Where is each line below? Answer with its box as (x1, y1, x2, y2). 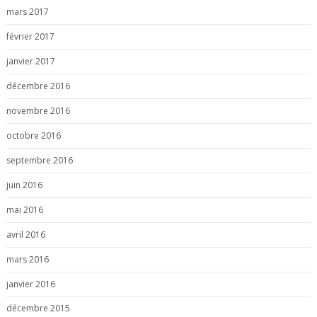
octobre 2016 (6, 129, 61, 142)
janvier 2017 (6, 54, 55, 67)
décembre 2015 (6, 302, 70, 315)
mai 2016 (6, 203, 43, 216)
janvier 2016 (6, 277, 55, 290)
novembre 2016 (6, 104, 70, 117)
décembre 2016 (6, 79, 70, 92)
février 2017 (6, 30, 54, 42)
